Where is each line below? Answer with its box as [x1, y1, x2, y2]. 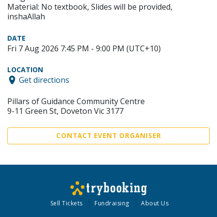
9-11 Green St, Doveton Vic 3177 [7, 105, 124, 116]
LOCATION [7, 65, 43, 74]
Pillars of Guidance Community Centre [7, 95, 145, 107]
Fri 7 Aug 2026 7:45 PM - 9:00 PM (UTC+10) [7, 43, 161, 54]
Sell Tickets [50, 199, 83, 207]
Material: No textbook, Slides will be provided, [7, 1, 172, 12]
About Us [141, 199, 169, 207]
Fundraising [94, 199, 129, 207]
